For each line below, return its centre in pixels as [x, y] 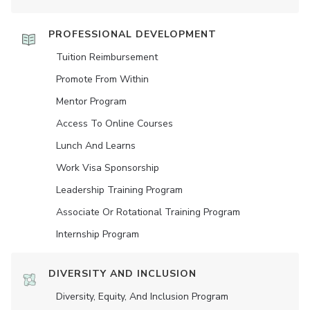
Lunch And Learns [96, 146]
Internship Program [98, 234]
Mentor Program [91, 101]
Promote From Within [102, 79]
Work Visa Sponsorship [108, 168]
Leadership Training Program [119, 190]
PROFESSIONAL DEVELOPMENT [133, 34]
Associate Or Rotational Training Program [148, 212]
